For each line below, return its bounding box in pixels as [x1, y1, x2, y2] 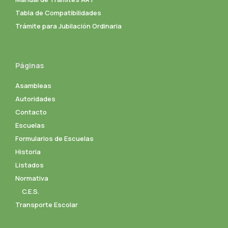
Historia [15, 147, 41, 156]
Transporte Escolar [15, 199, 78, 209]
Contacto [15, 107, 47, 117]
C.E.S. [22, 186, 39, 196]
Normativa [15, 173, 48, 183]
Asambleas [15, 80, 51, 90]
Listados [15, 160, 44, 169]
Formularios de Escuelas [15, 133, 94, 143]
